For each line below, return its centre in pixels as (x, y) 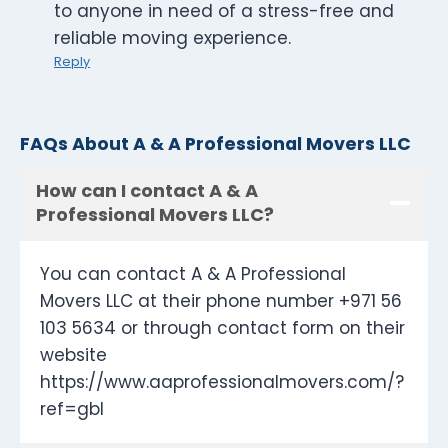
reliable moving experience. (172, 38)
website (73, 355)
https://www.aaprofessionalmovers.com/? (222, 382)
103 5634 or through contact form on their (222, 328)
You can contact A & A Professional (193, 274)
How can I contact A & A (147, 191)
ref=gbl (72, 409)
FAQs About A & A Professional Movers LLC (215, 143)
